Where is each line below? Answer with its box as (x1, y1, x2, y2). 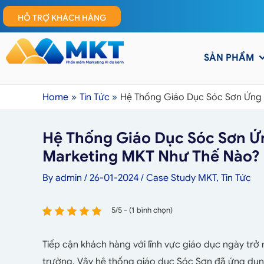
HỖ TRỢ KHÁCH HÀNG (18, 12, 106, 23)
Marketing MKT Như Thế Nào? (42, 147, 259, 166)
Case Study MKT (146, 172, 216, 184)
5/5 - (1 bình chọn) (111, 206, 173, 215)
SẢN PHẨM (204, 52, 255, 64)
